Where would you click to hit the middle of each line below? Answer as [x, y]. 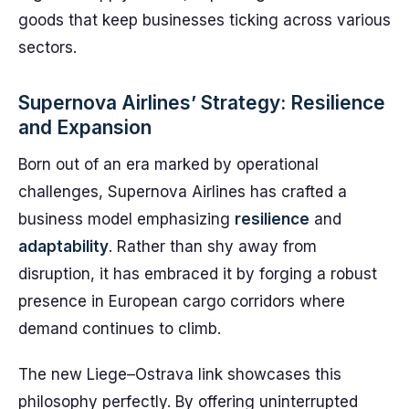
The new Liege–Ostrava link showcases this [180, 374]
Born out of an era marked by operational [168, 164]
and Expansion [85, 127]
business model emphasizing [126, 219]
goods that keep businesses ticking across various [204, 20]
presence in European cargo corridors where [182, 301]
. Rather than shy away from [213, 246]
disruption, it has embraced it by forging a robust [198, 274]
